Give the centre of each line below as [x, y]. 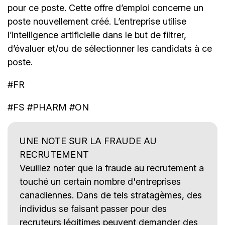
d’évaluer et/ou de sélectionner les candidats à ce [110, 49]
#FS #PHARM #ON [48, 107]
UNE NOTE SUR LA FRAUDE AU [88, 141]
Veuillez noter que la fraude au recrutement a [112, 168]
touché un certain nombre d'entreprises [100, 182]
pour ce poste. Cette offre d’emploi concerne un [105, 8]
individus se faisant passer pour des [93, 209]
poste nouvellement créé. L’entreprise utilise [97, 22]
